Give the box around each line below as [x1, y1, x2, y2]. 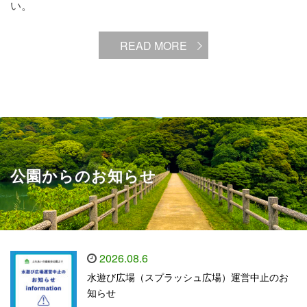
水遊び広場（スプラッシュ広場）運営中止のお [87, 272, 288, 283]
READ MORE [120, 38, 187, 53]
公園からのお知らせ [10, 164, 156, 186]
